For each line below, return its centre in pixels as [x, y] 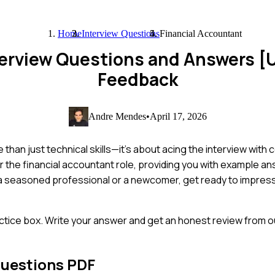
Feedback [137, 79]
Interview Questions [121, 33]
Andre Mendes [117, 116]
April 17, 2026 [178, 116]
